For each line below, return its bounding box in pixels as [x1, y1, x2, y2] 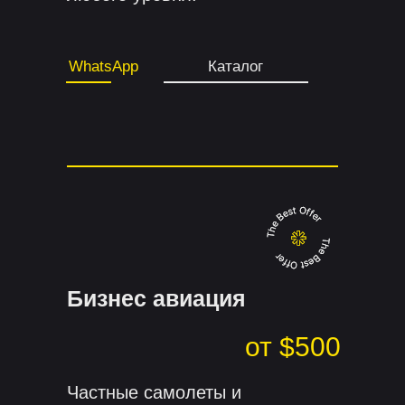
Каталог [208, 58, 263, 76]
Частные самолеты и [67, 382, 241, 403]
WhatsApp [68, 58, 138, 76]
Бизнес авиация [67, 286, 246, 312]
